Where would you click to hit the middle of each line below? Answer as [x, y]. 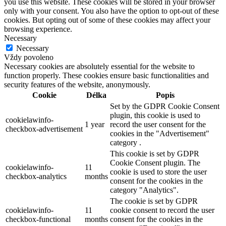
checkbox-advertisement [44, 129]
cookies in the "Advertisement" [160, 134]
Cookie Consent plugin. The [155, 163]
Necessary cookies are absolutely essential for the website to [99, 67]
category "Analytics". [144, 190]
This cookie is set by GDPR [155, 154]
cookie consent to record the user [162, 210]
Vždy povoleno [29, 58]
